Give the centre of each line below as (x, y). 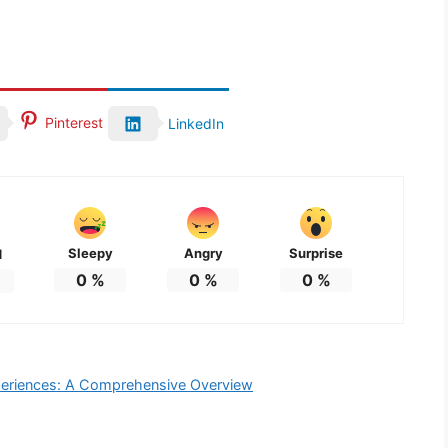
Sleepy (90, 252)
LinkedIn (196, 123)
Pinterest (74, 122)
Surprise (316, 252)
